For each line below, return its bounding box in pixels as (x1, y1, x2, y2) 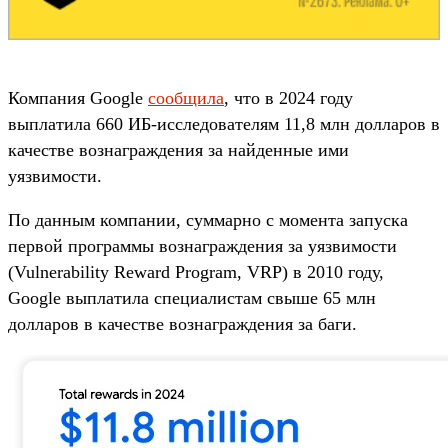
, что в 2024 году (224, 87, 353, 108)
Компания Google (8, 87, 148, 108)
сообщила (148, 87, 224, 108)
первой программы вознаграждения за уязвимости (8, 235, 397, 256)
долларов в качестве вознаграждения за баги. (8, 313, 357, 334)
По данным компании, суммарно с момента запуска (8, 209, 408, 230)
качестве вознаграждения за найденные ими (8, 139, 349, 160)
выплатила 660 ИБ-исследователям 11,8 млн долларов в (8, 113, 440, 134)
